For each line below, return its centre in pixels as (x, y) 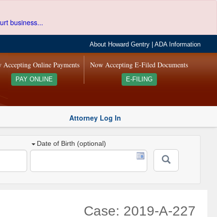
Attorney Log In (95, 117)
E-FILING (139, 79)
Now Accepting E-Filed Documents (139, 65)
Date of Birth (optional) (72, 144)
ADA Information (178, 45)
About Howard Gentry (120, 45)
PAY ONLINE (34, 79)
